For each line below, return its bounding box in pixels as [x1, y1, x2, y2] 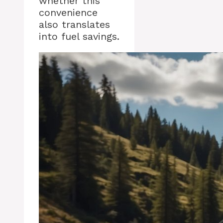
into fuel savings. [39, 30, 119, 43]
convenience [39, 6, 98, 19]
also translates [39, 18, 110, 31]
